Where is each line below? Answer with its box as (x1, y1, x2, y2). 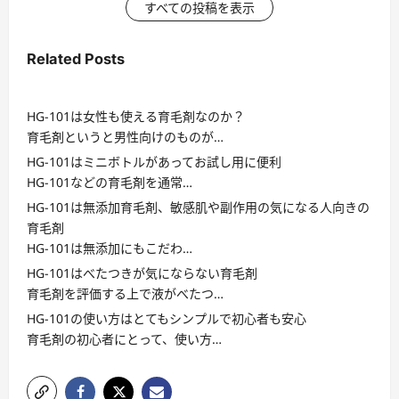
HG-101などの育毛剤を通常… (27, 174, 192, 191)
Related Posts (27, 50, 125, 69)
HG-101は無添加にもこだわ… (27, 240, 192, 257)
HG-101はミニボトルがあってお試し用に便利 (27, 153, 281, 171)
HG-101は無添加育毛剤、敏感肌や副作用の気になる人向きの (27, 199, 370, 216)
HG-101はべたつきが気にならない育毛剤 (27, 265, 257, 282)
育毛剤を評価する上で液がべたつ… (27, 285, 224, 303)
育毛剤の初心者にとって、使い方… (27, 330, 222, 348)
